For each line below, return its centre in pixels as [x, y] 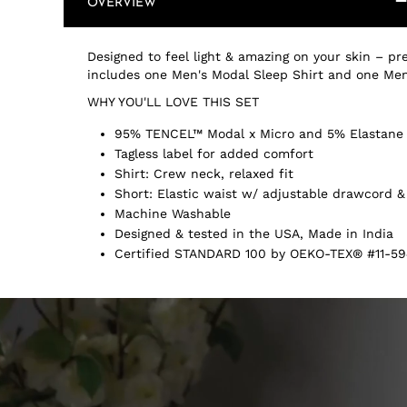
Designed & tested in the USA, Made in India [254, 233]
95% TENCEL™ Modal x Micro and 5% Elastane [259, 134]
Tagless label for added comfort [214, 154]
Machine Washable [173, 213]
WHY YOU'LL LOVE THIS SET [173, 102]
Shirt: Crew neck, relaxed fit [204, 174]
